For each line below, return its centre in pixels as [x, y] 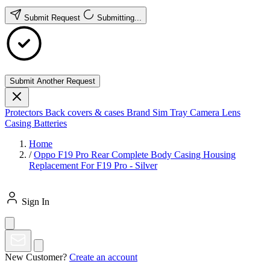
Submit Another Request [52, 81]
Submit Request [53, 18]
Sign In [36, 202]
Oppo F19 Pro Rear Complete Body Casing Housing [135, 155]
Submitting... [119, 18]
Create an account [103, 257]
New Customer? [36, 257]
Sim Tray [171, 112]
